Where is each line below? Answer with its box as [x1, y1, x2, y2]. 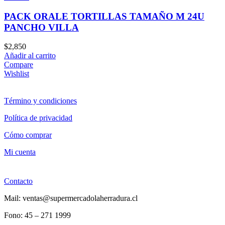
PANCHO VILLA [4, 22, 79, 33]
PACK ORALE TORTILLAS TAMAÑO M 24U [4, 11, 204, 22]
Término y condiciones [4, 96, 77, 105]
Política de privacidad [4, 114, 72, 123]
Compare [4, 60, 33, 69]
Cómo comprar [4, 131, 52, 140]
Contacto [4, 177, 33, 186]
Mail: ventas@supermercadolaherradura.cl [4, 194, 138, 203]
